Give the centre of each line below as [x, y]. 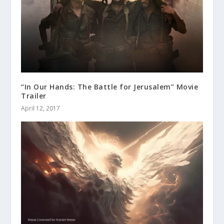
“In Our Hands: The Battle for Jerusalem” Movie [110, 87]
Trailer [34, 96]
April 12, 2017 [41, 108]
